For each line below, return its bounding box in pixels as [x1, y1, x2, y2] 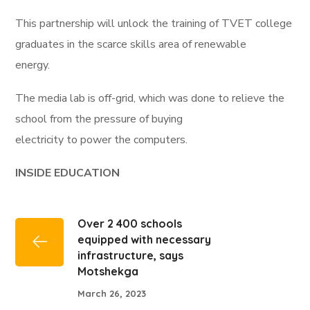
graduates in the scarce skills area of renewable [15, 37, 247, 52]
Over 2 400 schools [77, 217, 183, 230]
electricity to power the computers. [15, 132, 188, 147]
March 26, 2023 [77, 287, 147, 299]
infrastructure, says [77, 248, 184, 262]
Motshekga [77, 264, 142, 278]
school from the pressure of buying [15, 111, 183, 127]
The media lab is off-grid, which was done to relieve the [15, 91, 285, 106]
